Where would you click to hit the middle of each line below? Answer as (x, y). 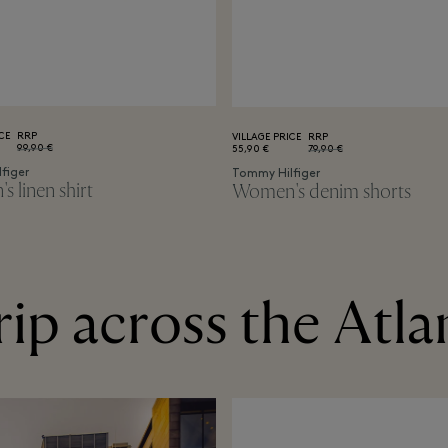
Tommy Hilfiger (276, 174)
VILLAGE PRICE (266, 138)
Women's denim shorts (321, 192)
